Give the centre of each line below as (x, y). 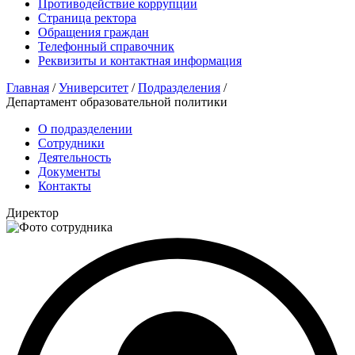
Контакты (65, 185)
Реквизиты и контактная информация (140, 60)
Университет (94, 87)
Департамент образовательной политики (117, 101)
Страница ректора (87, 17)
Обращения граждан (94, 32)
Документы (69, 171)
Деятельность (74, 157)
